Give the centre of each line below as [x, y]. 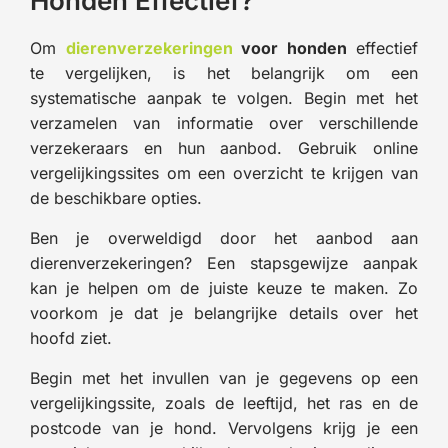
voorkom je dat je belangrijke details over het [224, 312]
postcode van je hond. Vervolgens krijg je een [224, 427]
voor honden [289, 47]
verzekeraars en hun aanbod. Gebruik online [224, 147]
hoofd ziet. [71, 337]
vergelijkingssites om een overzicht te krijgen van [224, 172]
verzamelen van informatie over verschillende [224, 122]
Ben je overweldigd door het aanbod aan [224, 237]
